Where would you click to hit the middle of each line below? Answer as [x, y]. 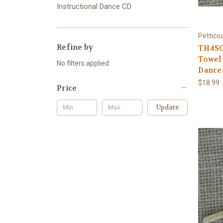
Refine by [75, 47]
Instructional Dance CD [94, 6]
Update [167, 107]
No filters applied [83, 63]
